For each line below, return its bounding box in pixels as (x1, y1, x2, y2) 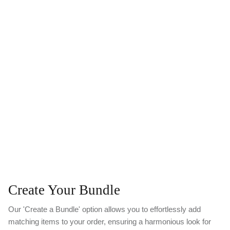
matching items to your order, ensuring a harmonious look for (8, 217, 211, 226)
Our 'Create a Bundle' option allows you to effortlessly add (8, 205, 201, 214)
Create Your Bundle (8, 182, 120, 198)
